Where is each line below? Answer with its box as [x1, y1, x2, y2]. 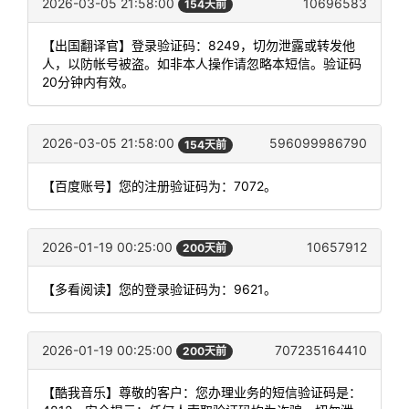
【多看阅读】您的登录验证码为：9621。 [42, 280, 277, 297]
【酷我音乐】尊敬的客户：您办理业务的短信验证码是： [42, 383, 362, 400]
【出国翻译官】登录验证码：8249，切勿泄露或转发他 [42, 37, 355, 54]
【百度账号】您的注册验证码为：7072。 [42, 177, 277, 194]
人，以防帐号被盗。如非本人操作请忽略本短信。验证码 [42, 56, 362, 72]
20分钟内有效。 [42, 74, 134, 90]
